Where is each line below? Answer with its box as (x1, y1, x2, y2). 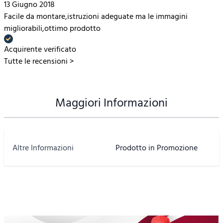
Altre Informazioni (12, 141, 74, 154)
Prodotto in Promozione (115, 141, 198, 154)
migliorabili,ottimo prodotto (4, 21, 101, 35)
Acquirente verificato (4, 42, 76, 56)
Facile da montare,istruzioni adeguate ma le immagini (4, 9, 188, 23)
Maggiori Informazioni (55, 93, 168, 112)
